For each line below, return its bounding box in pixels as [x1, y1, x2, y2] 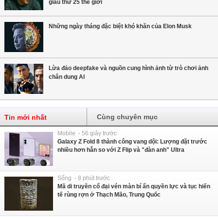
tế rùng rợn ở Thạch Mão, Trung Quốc [57, 191, 161, 199]
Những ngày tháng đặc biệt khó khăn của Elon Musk [49, 23, 192, 30]
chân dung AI [49, 73, 85, 81]
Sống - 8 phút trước [57, 175, 110, 182]
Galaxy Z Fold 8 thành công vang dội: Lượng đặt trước [57, 138, 207, 145]
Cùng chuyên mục [97, 113, 158, 121]
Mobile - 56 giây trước [57, 130, 117, 137]
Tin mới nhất [4, 113, 47, 122]
